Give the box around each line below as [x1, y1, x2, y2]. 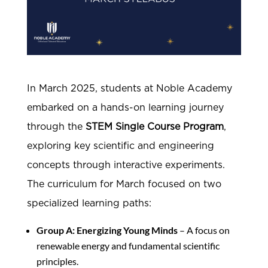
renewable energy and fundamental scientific [36, 240, 220, 252]
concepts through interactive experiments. [26, 160, 225, 170]
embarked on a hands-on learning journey [26, 103, 224, 113]
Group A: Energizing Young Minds [36, 224, 178, 236]
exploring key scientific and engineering [26, 141, 214, 151]
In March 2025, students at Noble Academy [26, 84, 232, 94]
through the [26, 122, 86, 132]
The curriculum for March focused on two [26, 179, 221, 190]
